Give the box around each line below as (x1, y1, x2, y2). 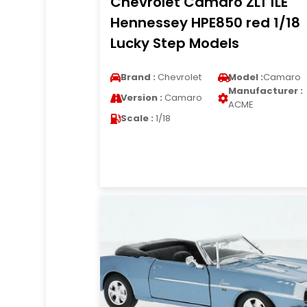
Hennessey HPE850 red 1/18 (110, 13, 300, 32)
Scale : (120, 112, 153, 125)
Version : (120, 91, 162, 104)
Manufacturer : (228, 84, 303, 97)
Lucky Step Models (110, 34, 239, 53)
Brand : (120, 71, 156, 84)
